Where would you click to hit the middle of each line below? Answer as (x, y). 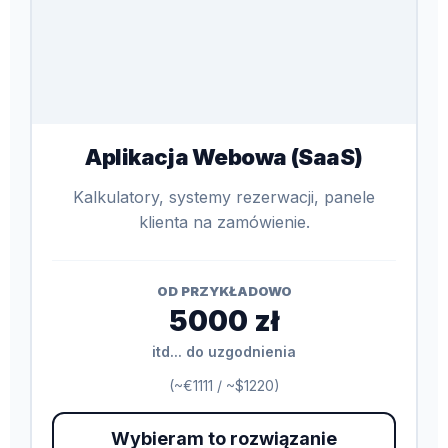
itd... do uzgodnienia (224, 351)
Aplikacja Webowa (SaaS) (224, 156)
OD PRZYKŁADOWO (224, 290)
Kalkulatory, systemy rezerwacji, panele (224, 196)
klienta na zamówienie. (224, 221)
